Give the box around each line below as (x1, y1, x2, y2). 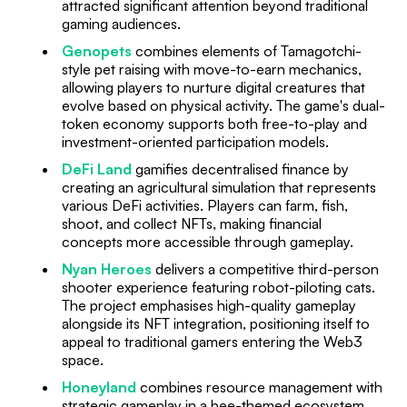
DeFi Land (62, 159, 132, 178)
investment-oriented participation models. (62, 132, 329, 151)
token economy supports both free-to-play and (62, 114, 367, 133)
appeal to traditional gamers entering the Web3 (62, 332, 362, 351)
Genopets (62, 41, 132, 60)
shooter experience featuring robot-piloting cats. (62, 277, 375, 296)
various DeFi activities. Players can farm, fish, (62, 195, 348, 214)
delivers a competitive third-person (152, 259, 379, 278)
